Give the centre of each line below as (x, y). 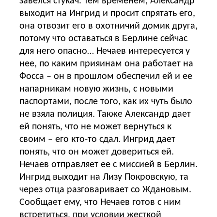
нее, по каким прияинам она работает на (106, 64)
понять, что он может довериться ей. (97, 152)
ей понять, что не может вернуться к (95, 127)
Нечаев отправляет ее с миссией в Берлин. (108, 164)
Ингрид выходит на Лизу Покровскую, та (104, 177)
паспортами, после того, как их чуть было (106, 101)
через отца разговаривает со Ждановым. (105, 190)
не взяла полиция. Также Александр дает (105, 114)
